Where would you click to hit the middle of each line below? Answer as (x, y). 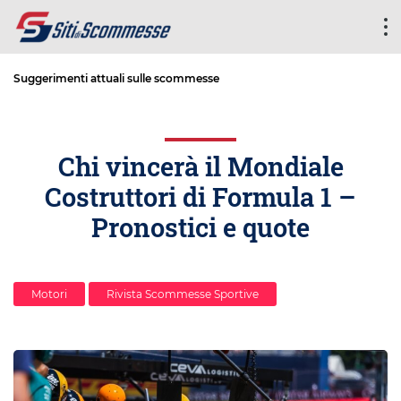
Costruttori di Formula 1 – (200, 197)
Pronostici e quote (200, 228)
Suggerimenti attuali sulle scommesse (116, 78)
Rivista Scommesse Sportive (183, 294)
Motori (49, 294)
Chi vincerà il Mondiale (200, 167)
